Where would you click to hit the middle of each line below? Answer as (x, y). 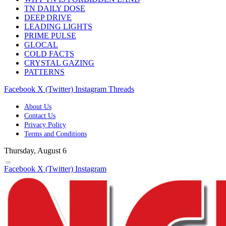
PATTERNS (44, 72)
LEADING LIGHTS (58, 26)
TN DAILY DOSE (55, 8)
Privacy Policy (45, 125)
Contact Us (40, 116)
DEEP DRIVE (48, 17)
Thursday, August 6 (35, 151)
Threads (121, 89)
